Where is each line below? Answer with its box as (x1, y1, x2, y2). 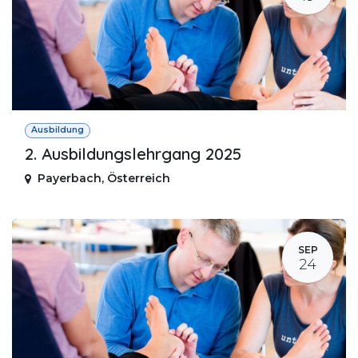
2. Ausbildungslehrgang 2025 (25, 144, 241, 165)
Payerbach (38, 171, 101, 186)
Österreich (107, 171, 170, 186)
